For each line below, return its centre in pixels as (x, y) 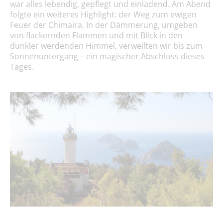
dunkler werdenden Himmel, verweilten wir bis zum (106, 46)
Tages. (22, 67)
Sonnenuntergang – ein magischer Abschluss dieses (107, 56)
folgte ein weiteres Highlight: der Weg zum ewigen (103, 15)
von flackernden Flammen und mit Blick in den (96, 36)
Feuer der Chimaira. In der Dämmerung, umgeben (104, 25)
